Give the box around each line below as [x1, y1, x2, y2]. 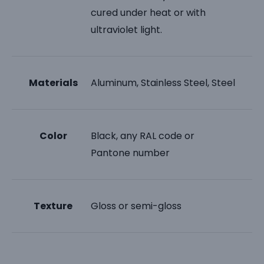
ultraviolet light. [91, 23, 163, 37]
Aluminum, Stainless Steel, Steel [91, 76, 236, 90]
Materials [28, 76, 78, 90]
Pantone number [91, 146, 170, 160]
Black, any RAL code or [91, 129, 195, 143]
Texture [34, 199, 73, 213]
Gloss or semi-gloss [91, 199, 182, 213]
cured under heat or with [91, 6, 206, 20]
